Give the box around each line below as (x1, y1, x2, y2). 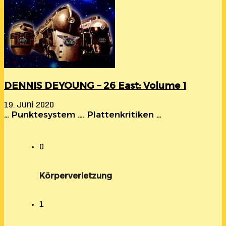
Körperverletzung (39, 171, 112, 181)
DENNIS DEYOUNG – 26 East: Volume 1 (4, 79, 186, 91)
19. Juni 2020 (4, 100, 54, 109)
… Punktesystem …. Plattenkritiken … (4, 109, 161, 120)
